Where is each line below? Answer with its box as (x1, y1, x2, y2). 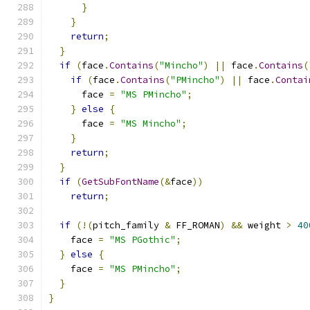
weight (242, 219, 286, 231)
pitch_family (93, 219, 165, 231)
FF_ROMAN (170, 219, 220, 231)
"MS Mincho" (120, 118, 181, 129)
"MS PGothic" (109, 234, 176, 246)
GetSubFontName (82, 176, 159, 188)
